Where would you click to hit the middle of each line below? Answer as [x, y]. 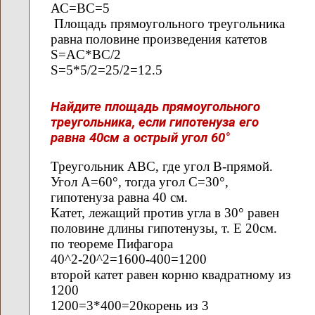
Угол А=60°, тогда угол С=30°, [140, 181]
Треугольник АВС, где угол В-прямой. [162, 166]
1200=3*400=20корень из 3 [130, 305]
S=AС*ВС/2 [86, 55]
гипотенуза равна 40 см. [119, 197]
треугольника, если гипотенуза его [155, 123]
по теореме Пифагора [112, 243]
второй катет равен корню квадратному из [171, 274]
